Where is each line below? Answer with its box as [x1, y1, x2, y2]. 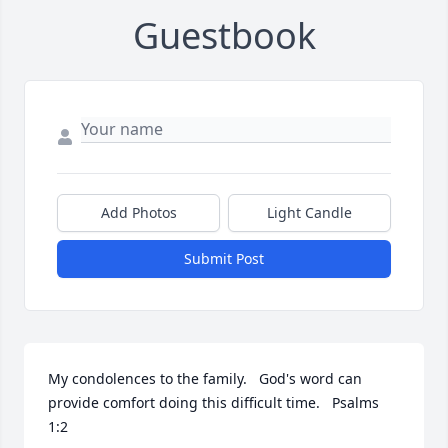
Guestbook [132, 11, 316, 60]
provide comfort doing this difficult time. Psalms [48, 393, 379, 412]
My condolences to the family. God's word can [48, 369, 362, 388]
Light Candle [267, 203, 352, 222]
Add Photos [100, 203, 177, 222]
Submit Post [184, 249, 264, 268]
